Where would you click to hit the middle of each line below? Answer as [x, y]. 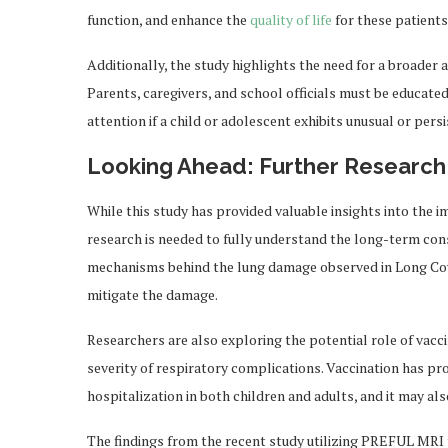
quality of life [291, 20]
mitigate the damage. [152, 295]
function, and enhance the [168, 20]
